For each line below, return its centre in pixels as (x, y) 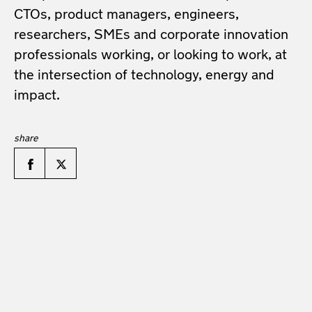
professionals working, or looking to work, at (150, 56)
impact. (37, 96)
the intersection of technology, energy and (144, 76)
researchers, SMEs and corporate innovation (151, 36)
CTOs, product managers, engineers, (126, 15)
